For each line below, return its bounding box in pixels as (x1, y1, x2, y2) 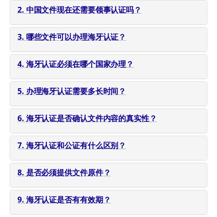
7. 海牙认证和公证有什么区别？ (17, 139, 126, 151)
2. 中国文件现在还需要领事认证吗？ (17, 4, 142, 15)
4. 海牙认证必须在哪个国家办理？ (17, 58, 134, 69)
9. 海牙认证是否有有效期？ (17, 194, 111, 205)
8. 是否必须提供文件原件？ (17, 167, 111, 178)
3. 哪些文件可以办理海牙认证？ (17, 31, 126, 42)
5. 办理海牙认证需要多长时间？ (17, 85, 126, 96)
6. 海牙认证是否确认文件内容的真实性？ (17, 112, 157, 124)
